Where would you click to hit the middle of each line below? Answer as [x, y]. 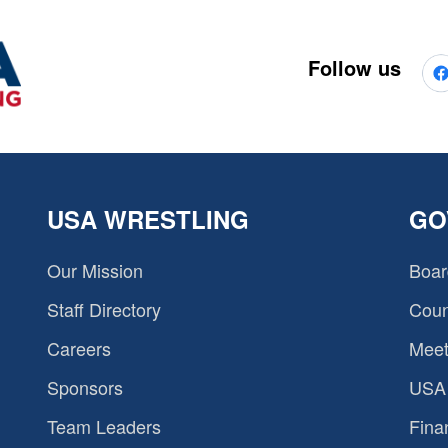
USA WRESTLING [148, 219]
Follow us [354, 67]
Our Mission [95, 270]
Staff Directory [104, 309]
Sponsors [85, 387]
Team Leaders [104, 426]
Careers [79, 348]
